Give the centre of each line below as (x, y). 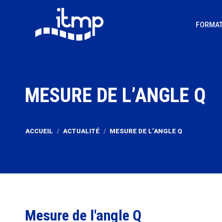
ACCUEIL (39, 131)
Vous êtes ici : (51, 112)
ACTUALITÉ (81, 131)
